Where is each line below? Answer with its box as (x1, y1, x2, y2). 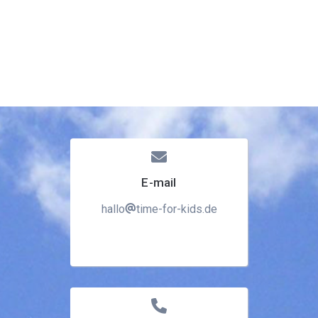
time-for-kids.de (136, 202, 217, 216)
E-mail (141, 175, 177, 190)
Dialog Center (17, 4, 87, 18)
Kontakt (17, 51, 56, 65)
